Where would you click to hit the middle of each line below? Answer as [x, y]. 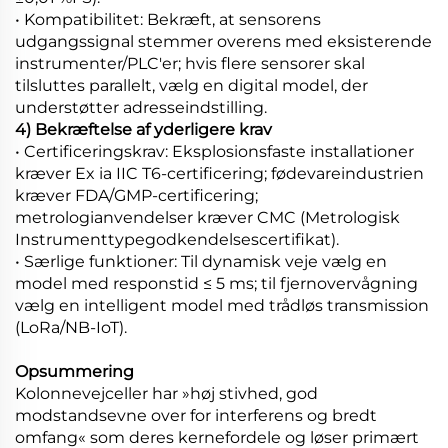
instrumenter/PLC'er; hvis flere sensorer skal [190, 63]
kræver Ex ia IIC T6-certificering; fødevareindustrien [219, 173]
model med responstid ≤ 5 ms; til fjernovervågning [216, 283]
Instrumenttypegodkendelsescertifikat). [177, 239]
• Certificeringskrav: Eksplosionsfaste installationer [214, 151]
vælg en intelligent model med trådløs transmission [222, 305]
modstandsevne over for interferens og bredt [196, 415]
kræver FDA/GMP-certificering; [136, 195]
